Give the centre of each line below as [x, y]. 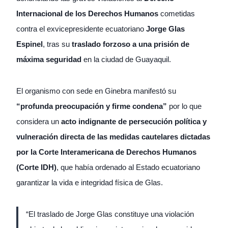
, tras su [57, 44]
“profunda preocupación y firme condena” [92, 106]
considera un [39, 121]
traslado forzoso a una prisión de [131, 44]
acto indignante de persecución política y [134, 121]
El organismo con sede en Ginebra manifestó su [96, 91]
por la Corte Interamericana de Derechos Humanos [106, 152]
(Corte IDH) [36, 167]
